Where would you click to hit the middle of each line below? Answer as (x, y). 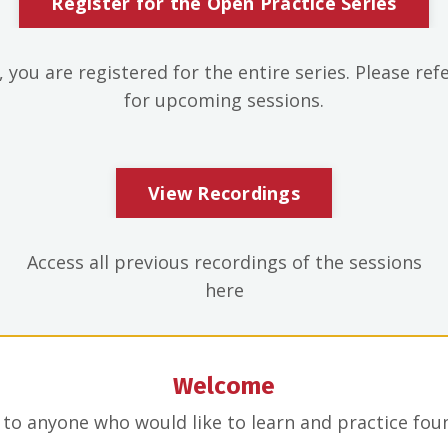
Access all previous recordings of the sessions (224, 262)
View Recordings (224, 192)
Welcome (224, 386)
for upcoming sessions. (224, 100)
